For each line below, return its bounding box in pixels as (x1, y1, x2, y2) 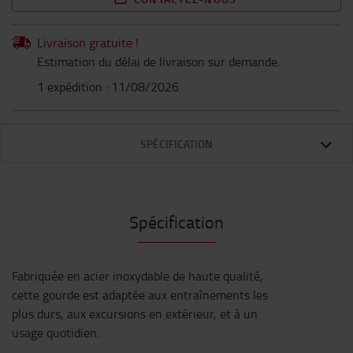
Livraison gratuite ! (37, 34, 139, 51)
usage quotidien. (12, 324, 99, 341)
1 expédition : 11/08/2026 (37, 78, 179, 95)
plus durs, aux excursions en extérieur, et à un (12, 305, 258, 322)
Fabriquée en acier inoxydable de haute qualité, (12, 267, 263, 284)
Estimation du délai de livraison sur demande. (37, 53, 280, 70)
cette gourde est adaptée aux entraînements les (12, 286, 268, 303)
